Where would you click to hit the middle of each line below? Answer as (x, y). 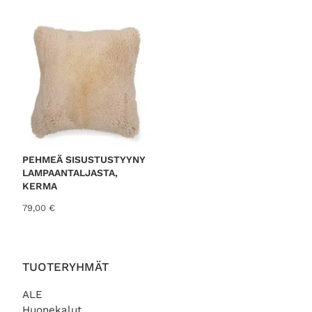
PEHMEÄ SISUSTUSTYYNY (84, 160)
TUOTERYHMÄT (65, 266)
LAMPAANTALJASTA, (70, 173)
